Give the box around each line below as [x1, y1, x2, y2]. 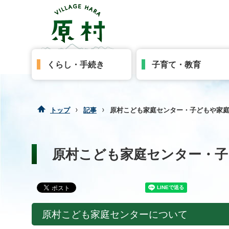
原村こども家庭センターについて [42, 208, 188, 221]
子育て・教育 [151, 59, 201, 70]
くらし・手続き [47, 59, 104, 70]
